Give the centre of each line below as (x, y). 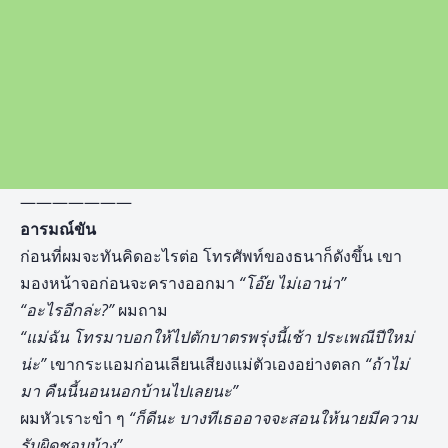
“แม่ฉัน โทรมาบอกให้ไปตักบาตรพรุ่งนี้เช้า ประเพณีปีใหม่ (217, 337)
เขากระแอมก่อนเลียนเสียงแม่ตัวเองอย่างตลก (203, 364)
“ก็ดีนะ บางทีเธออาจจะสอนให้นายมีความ (273, 418)
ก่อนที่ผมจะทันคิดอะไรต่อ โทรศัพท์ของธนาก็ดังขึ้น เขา (211, 256)
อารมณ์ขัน (58, 229)
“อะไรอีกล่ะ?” (67, 310)
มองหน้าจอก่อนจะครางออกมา (129, 283)
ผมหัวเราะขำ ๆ (74, 418)
